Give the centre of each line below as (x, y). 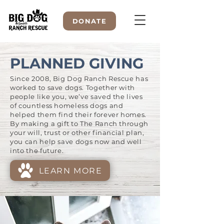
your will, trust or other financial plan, (77, 132)
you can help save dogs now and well (76, 141)
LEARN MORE (70, 170)
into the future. (37, 150)
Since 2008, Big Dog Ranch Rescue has (79, 78)
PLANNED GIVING (77, 63)
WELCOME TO (80, 83)
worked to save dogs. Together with (73, 87)
